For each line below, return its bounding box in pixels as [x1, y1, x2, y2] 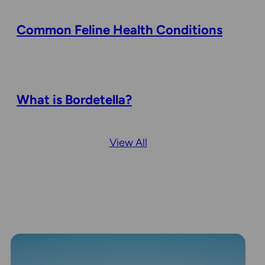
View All [109, 136, 147, 150]
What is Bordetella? [17, 92, 132, 108]
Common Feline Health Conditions [17, 22, 222, 38]
